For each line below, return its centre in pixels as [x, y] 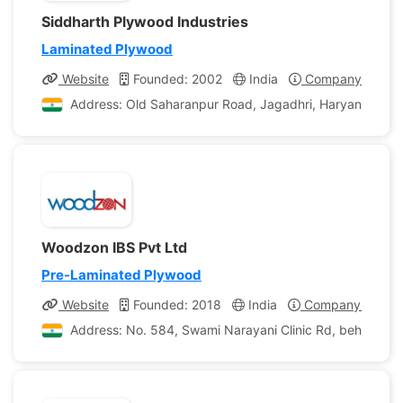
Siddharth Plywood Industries [145, 22]
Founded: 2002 [176, 79]
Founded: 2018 [175, 304]
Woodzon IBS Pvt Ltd [114, 247]
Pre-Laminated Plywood [121, 275]
